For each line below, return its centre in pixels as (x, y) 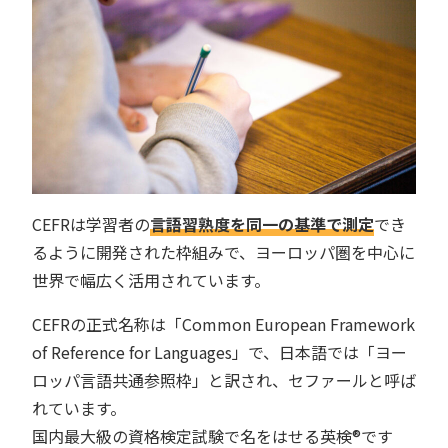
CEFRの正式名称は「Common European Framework (223, 323)
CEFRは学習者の (91, 223)
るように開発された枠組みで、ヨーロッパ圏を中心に (223, 251)
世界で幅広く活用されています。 (151, 279)
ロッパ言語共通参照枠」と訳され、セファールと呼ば (224, 379)
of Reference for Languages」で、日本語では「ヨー (219, 351)
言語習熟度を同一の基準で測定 (262, 223)
